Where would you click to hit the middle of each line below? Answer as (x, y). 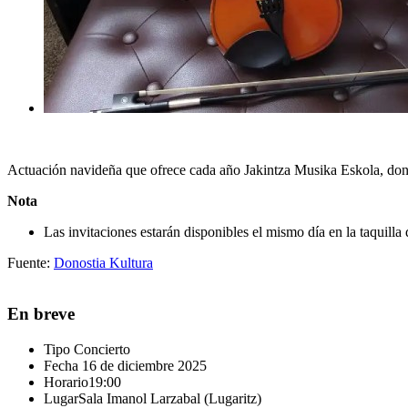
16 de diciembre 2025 (143, 366)
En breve (41, 314)
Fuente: (31, 262)
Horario (66, 382)
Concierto (102, 350)
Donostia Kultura (103, 262)
